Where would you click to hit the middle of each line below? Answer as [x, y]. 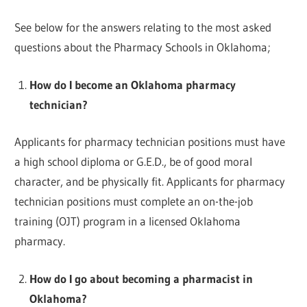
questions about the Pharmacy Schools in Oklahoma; [143, 47]
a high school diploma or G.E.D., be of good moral [134, 162]
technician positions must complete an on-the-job [134, 201]
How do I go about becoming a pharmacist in [141, 278]
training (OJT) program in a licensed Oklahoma [128, 221]
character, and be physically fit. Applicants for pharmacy [150, 182]
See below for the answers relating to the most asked [143, 27]
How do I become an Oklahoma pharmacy [132, 84]
